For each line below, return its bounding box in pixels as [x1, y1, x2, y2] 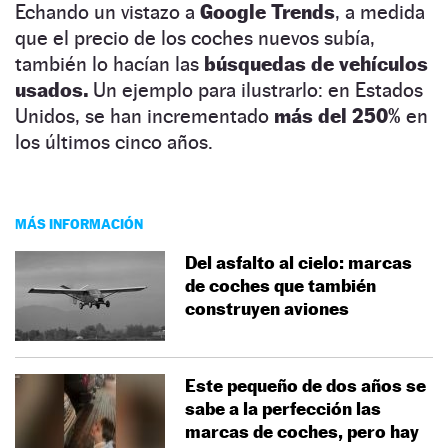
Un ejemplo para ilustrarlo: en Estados [88, 77, 423, 102]
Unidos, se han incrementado [15, 103, 269, 128]
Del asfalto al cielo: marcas [185, 251, 412, 273]
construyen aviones [185, 297, 349, 319]
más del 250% [269, 103, 401, 128]
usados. [15, 77, 88, 102]
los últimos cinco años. [15, 129, 213, 154]
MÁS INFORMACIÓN [15, 214, 143, 232]
